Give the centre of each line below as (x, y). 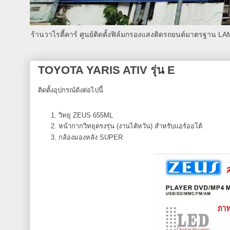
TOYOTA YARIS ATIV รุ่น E (107, 70)
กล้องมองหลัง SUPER (91, 137)
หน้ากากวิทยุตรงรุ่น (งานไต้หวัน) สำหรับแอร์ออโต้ (130, 126)
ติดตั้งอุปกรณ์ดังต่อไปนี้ (71, 90)
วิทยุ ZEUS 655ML (86, 115)
